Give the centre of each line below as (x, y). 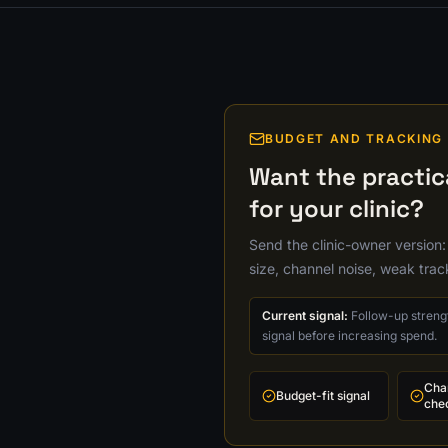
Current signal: (305, 315)
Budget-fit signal (323, 395)
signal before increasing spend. (349, 335)
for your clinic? (336, 208)
